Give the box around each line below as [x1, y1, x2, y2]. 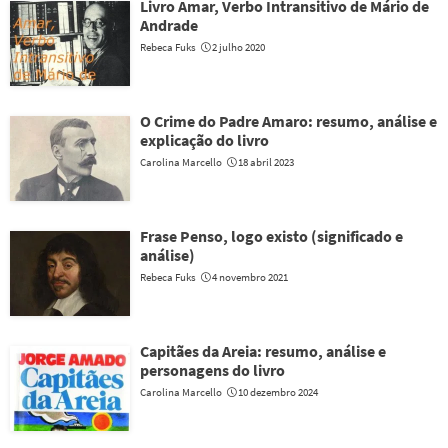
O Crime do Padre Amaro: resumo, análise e [140, 111, 437, 131]
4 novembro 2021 [212, 270, 288, 284]
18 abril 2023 [238, 155, 294, 169]
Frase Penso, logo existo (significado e [140, 226, 403, 246]
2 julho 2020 [212, 40, 265, 54]
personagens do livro [140, 360, 285, 380]
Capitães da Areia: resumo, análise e [140, 341, 386, 361]
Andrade [140, 15, 198, 35]
